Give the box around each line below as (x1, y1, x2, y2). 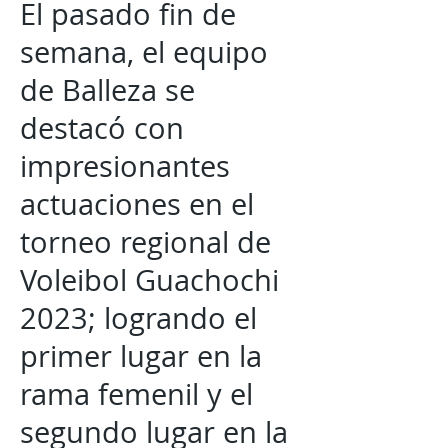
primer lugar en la (20, 337, 262, 375)
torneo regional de (20, 223, 271, 261)
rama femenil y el (20, 375, 253, 413)
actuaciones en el (20, 185, 254, 223)
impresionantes (20, 147, 230, 185)
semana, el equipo (20, 33, 268, 71)
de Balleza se (20, 71, 195, 109)
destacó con (20, 109, 184, 147)
